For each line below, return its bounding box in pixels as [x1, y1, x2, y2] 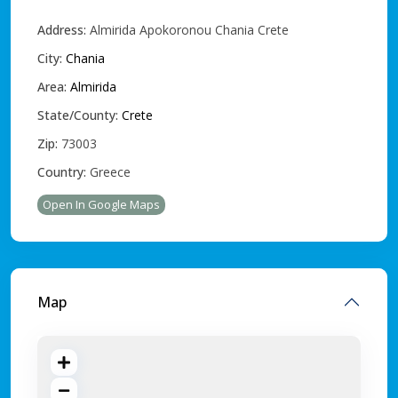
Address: [37, 20, 86, 38]
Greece [86, 163, 131, 180]
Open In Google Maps [43, 195, 160, 212]
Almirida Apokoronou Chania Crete [86, 20, 289, 38]
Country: [37, 163, 86, 180]
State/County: [37, 106, 118, 123]
